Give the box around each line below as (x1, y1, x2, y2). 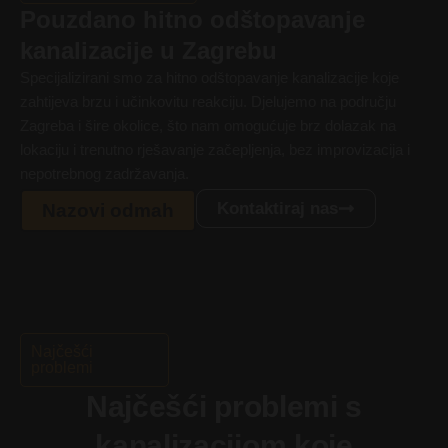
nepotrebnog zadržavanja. (20, 166, 189, 182)
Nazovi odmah (42, 200, 174, 222)
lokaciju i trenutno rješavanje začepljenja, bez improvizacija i (20, 142, 410, 158)
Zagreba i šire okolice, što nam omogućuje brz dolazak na (20, 118, 396, 134)
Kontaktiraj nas (217, 199, 338, 219)
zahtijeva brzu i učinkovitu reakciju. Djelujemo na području (20, 94, 396, 110)
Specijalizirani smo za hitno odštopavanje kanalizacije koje (20, 70, 399, 86)
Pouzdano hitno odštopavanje (20, 6, 365, 33)
